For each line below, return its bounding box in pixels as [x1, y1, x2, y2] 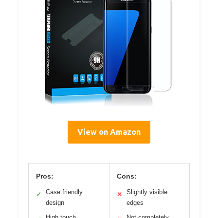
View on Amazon [77, 127, 141, 136]
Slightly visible [126, 188, 167, 196]
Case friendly [46, 188, 83, 196]
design [46, 199, 64, 206]
